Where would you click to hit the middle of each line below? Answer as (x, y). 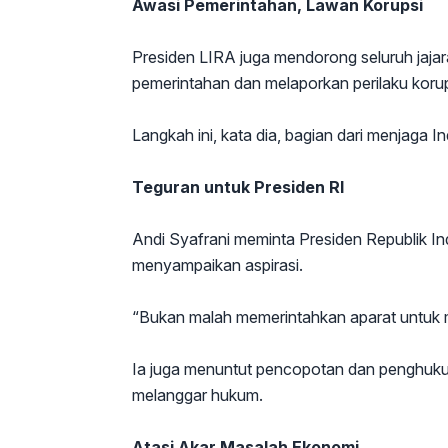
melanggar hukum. (197, 395)
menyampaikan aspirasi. (217, 265)
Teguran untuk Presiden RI (238, 187)
